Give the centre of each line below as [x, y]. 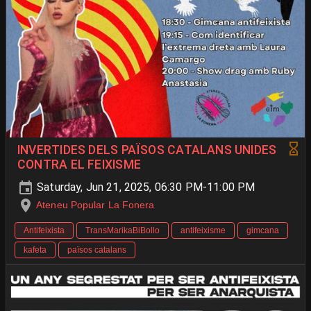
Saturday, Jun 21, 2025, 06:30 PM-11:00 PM [145, 187]
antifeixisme [203, 231]
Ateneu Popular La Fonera [95, 205]
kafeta [35, 250]
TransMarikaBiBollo [123, 231]
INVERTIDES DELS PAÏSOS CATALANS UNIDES [147, 150]
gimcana [263, 231]
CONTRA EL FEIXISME [79, 165]
